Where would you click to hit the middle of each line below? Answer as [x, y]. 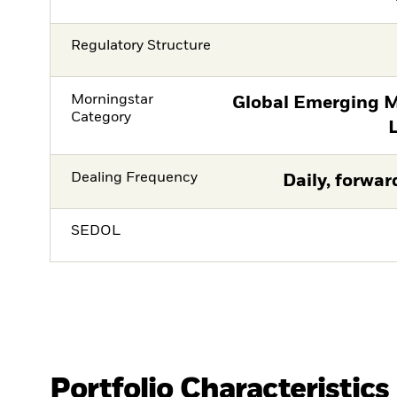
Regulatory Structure [141, 47]
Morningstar [113, 100]
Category [101, 117]
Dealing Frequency [135, 178]
